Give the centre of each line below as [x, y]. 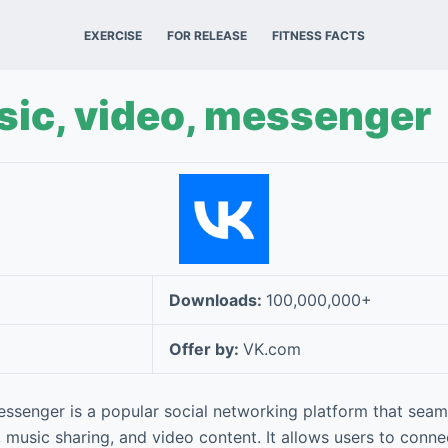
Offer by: [206, 349]
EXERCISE [112, 35]
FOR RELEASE [206, 35]
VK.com [272, 349]
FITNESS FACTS [318, 35]
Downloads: [217, 300]
